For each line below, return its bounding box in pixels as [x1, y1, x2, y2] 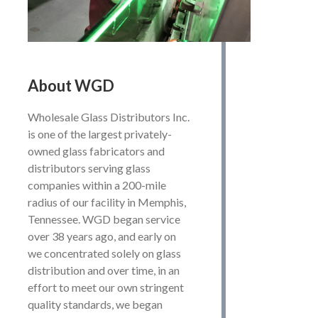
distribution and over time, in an [27, 263, 180, 278]
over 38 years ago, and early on [27, 229, 176, 243]
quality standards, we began [27, 297, 163, 312]
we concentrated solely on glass [27, 246, 181, 261]
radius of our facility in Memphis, [27, 195, 186, 209]
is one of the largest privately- [27, 127, 172, 141]
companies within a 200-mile [27, 178, 166, 192]
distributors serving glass [27, 161, 150, 175]
